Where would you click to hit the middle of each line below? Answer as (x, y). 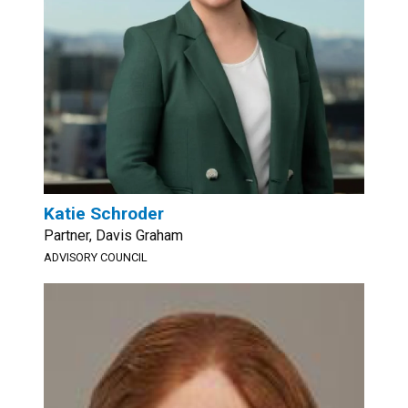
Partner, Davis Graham (113, 235)
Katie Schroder (104, 214)
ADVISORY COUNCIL (96, 257)
